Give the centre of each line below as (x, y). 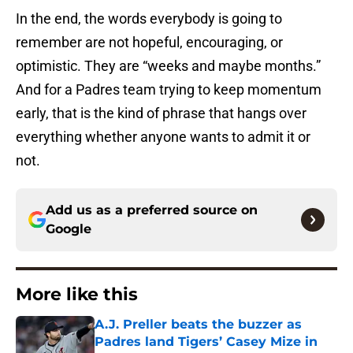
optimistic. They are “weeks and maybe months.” (168, 66)
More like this (77, 295)
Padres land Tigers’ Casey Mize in (206, 342)
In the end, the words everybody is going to (149, 19)
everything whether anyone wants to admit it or (163, 137)
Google (69, 229)
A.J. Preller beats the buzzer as (198, 325)
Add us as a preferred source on (152, 210)
